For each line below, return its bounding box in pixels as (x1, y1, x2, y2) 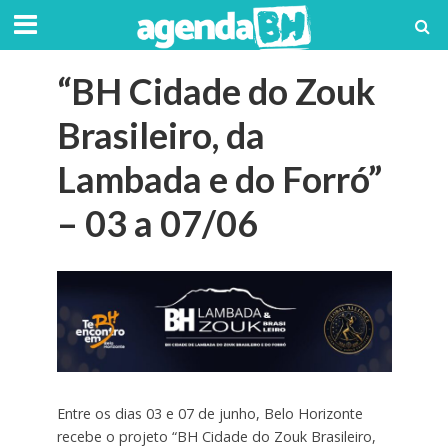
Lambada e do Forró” (56, 158, 382, 201)
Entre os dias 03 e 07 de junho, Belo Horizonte (56, 404, 363, 424)
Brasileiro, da (56, 114, 265, 157)
